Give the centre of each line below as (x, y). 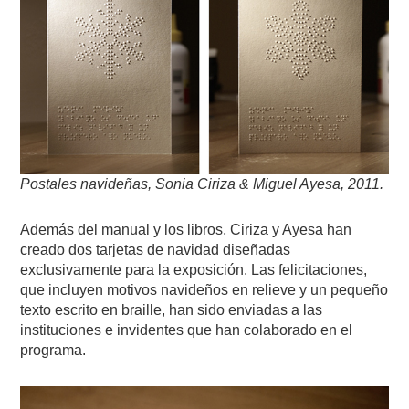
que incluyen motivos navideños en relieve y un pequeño (204, 289)
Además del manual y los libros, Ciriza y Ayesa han (186, 229)
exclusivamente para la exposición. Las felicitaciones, (194, 269)
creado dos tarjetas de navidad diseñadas (156, 249)
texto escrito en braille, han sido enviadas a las (172, 309)
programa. (53, 350)
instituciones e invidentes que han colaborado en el (187, 330)
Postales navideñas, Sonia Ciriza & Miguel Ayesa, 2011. (202, 184)
